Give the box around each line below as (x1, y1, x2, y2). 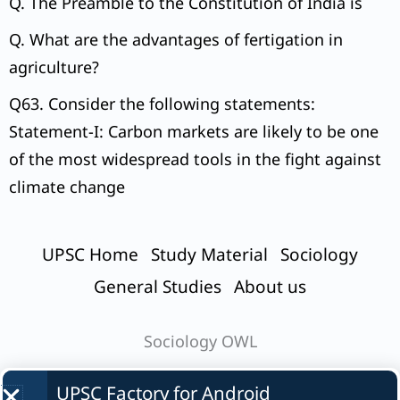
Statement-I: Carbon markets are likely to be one (9, 121, 379, 143)
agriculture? (9, 56, 99, 79)
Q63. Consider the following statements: (9, 93, 315, 115)
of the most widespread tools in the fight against (9, 148, 381, 171)
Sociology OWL (143, 330, 257, 353)
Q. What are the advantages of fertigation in (9, 29, 29, 51)
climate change (9, 176, 125, 198)
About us (234, 275, 306, 299)
